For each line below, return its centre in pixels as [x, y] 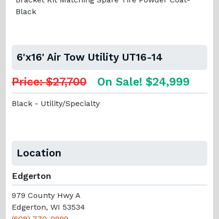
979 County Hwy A [46, 195]
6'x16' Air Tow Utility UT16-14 [90, 57]
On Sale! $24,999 [143, 82]
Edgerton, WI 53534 [48, 207]
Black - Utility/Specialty [56, 103]
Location [39, 153]
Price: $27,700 [49, 82]
